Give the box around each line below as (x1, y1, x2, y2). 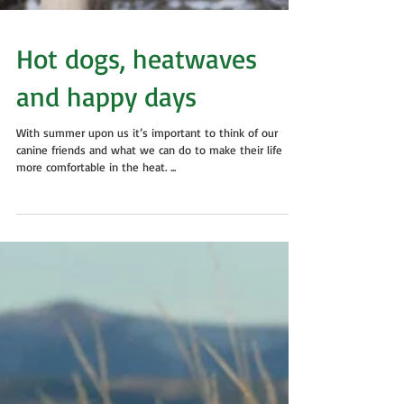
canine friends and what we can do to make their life (16, 175, 282, 189)
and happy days (16, 112, 197, 145)
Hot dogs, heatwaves (16, 74, 257, 107)
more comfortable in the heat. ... (16, 192, 176, 207)
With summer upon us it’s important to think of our (16, 158, 278, 172)
